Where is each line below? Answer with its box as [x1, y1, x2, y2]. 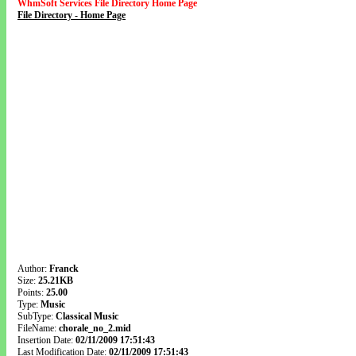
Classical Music [56, 311, 118, 322]
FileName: [17, 323, 59, 334]
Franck [49, 263, 79, 274]
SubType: [17, 311, 56, 322]
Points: [17, 287, 46, 298]
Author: [17, 263, 49, 274]
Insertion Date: [17, 335, 75, 346]
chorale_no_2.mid [59, 323, 131, 334]
